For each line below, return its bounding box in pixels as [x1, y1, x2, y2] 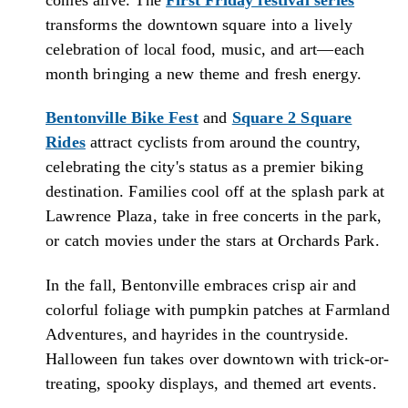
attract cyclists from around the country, [85, 133, 362, 152]
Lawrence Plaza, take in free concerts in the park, [46, 207, 382, 226]
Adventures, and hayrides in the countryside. [46, 324, 349, 343]
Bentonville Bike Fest [46, 108, 199, 127]
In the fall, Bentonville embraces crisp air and [46, 275, 357, 294]
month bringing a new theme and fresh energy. [46, 64, 362, 83]
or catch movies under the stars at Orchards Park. [46, 231, 380, 250]
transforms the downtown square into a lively [46, 15, 352, 34]
